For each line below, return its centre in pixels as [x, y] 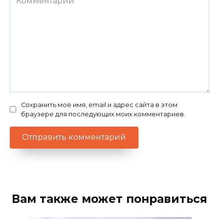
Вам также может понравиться [109, 199]
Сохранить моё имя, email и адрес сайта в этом [99, 105]
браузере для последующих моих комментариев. [103, 114]
